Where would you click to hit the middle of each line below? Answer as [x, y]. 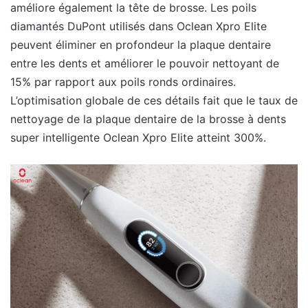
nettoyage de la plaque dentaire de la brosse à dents [148, 119]
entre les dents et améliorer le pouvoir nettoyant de [145, 64]
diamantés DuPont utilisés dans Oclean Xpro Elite [139, 26]
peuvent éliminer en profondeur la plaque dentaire [141, 45]
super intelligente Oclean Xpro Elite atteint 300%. [138, 138]
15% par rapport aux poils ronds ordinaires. [123, 82]
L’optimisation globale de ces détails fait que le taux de [154, 101]
